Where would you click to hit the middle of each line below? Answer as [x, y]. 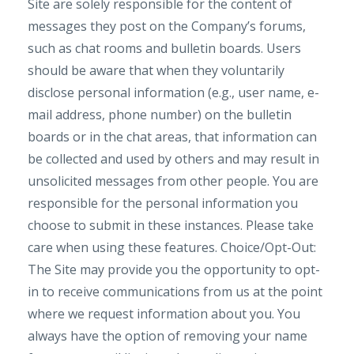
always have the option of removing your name [168, 336]
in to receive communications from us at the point [175, 292]
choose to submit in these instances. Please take [171, 225]
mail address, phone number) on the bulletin [160, 115]
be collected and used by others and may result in [173, 159]
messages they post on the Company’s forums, [167, 26]
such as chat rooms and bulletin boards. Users [164, 48]
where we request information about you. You [164, 314]
